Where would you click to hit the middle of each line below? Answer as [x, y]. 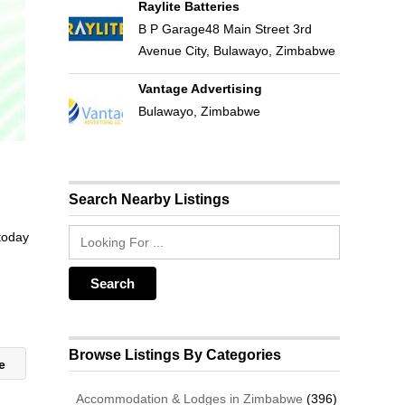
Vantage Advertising [200, 89]
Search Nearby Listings [150, 199]
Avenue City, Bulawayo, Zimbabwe [236, 51]
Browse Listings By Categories [175, 354]
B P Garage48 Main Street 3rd [225, 29]
